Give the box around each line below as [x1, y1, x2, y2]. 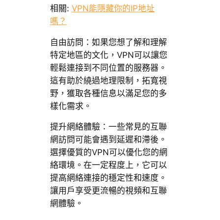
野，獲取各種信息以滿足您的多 [50, 88, 167, 98]
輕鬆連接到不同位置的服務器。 [50, 62, 167, 73]
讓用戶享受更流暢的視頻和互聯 [50, 186, 167, 196]
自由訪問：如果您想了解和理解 [50, 37, 167, 47]
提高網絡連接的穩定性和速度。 [50, 173, 167, 183]
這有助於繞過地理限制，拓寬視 [50, 75, 167, 85]
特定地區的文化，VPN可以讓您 [50, 50, 167, 60]
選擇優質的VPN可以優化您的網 [50, 147, 167, 158]
